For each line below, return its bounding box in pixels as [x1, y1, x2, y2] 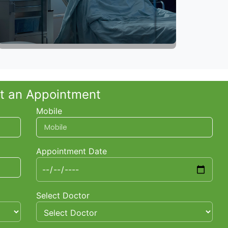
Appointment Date [36, 146, 107, 157]
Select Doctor [36, 190, 90, 201]
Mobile [36, 106, 62, 117]
